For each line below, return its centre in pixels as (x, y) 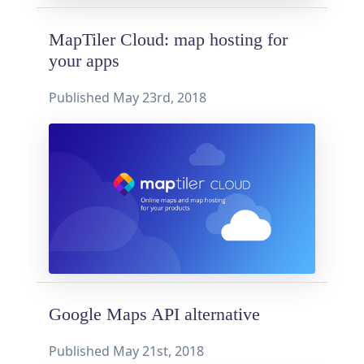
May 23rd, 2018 (160, 98)
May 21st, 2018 (158, 351)
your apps (84, 61)
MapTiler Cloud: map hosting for (168, 40)
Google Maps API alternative (154, 314)
